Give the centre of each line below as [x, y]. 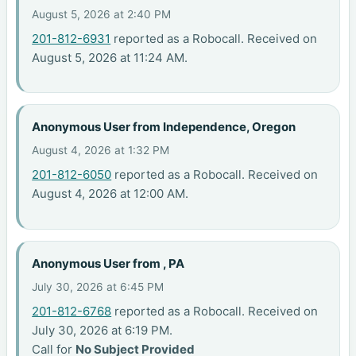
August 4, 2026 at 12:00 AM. [110, 194]
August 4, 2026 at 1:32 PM [101, 151]
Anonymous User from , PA [108, 264]
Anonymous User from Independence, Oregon [164, 127]
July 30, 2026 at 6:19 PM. [103, 331]
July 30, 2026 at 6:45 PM [98, 287]
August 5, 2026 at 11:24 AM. [110, 57]
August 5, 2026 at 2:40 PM [102, 14]
